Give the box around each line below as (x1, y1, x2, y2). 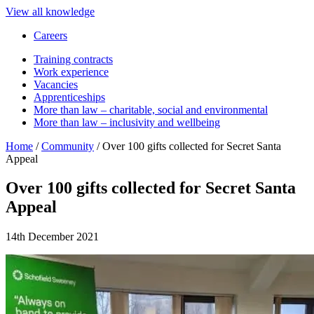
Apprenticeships (34, 90, 105, 103)
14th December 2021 (6, 231, 99, 243)
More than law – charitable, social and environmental (34, 103, 268, 116)
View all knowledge (6, 5, 95, 18)
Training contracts (34, 53, 113, 65)
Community (41, 139, 94, 152)
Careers (34, 29, 67, 41)
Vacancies (34, 78, 78, 90)
